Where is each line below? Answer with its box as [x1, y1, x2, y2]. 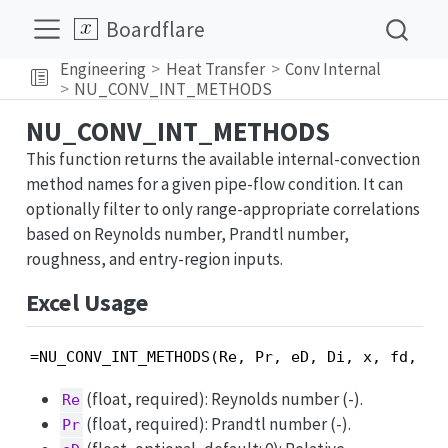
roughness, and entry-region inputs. [25, 248, 283, 270]
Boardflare [106, 15, 206, 43]
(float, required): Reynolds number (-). [83, 387, 364, 410]
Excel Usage [25, 287, 149, 318]
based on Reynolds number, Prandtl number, [25, 223, 349, 245]
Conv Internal [285, 57, 382, 80]
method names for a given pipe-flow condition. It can [25, 173, 403, 195]
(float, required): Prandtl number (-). [83, 412, 352, 435]
